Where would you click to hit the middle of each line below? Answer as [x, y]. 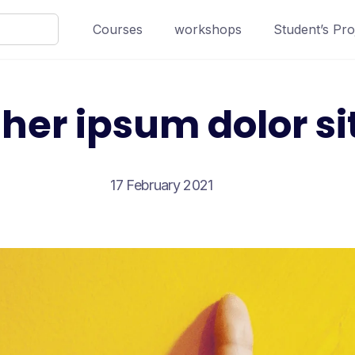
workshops [208, 29]
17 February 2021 [162, 185]
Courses [118, 29]
